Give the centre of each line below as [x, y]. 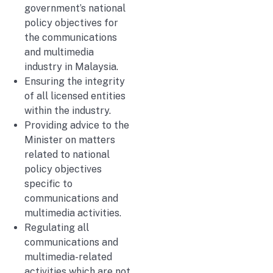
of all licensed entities [75, 96]
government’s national [75, 9]
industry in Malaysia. [71, 67]
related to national [67, 155]
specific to [48, 184]
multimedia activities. [73, 213]
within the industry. [68, 111]
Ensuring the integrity [75, 82]
